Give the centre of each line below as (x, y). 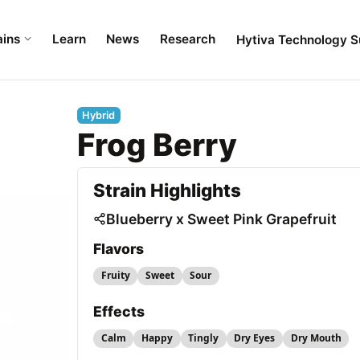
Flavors (119, 248)
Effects (119, 311)
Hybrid (99, 115)
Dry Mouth (316, 338)
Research (187, 39)
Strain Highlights (168, 190)
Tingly (204, 338)
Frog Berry (157, 145)
